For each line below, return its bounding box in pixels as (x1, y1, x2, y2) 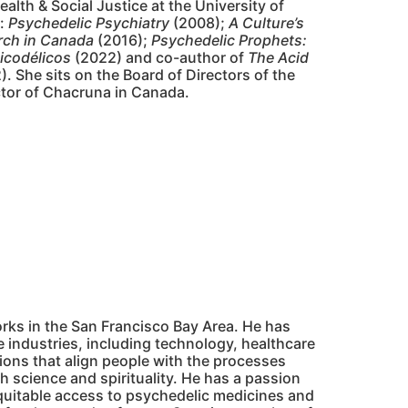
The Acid (248, 47, 309, 66)
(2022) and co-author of (71, 47, 248, 66)
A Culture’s (229, 13, 304, 32)
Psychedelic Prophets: (151, 30, 307, 49)
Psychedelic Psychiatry (8, 13, 169, 32)
